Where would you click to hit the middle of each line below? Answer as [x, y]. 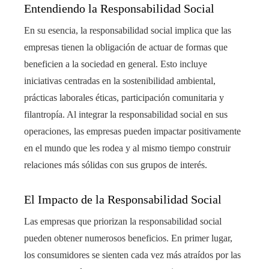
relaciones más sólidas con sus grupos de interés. [116, 165]
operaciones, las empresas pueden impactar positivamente [132, 131]
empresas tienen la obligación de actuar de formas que [126, 47]
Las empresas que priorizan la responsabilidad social [123, 221]
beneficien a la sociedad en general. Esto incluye [116, 64]
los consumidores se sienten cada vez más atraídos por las [132, 255]
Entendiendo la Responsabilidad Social [119, 8]
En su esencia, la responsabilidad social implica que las [128, 30]
